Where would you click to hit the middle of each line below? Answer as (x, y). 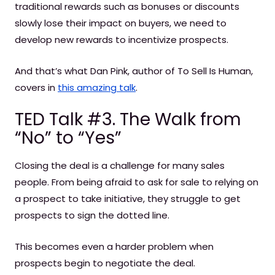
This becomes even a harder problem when (114, 246)
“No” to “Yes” (68, 138)
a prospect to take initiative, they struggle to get (128, 199)
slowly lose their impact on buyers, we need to (121, 23)
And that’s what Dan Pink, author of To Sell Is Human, (134, 71)
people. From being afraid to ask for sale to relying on (137, 182)
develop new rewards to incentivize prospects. (122, 40)
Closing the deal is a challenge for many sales (120, 165)
